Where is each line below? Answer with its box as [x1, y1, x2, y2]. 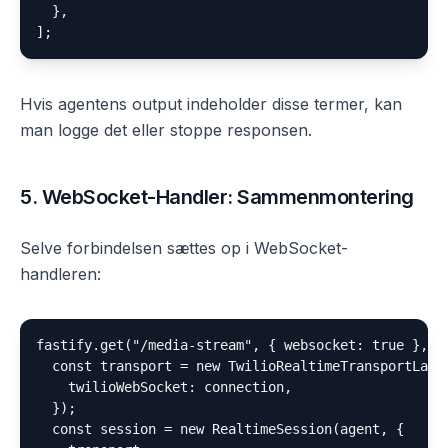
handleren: [20, 264, 101, 284]
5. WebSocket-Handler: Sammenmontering [20, 185, 414, 209]
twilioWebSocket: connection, [36, 379, 292, 395]
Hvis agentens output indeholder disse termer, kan [20, 94, 402, 114]
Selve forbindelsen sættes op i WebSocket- [20, 238, 348, 258]
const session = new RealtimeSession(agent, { [36, 421, 404, 437]
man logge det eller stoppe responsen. [20, 120, 312, 140]
